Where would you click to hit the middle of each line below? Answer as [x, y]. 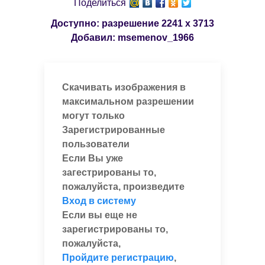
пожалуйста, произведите [123, 186]
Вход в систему [99, 201]
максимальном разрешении [128, 101]
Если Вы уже [92, 158]
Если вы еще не [99, 215]
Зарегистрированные [113, 130]
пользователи [96, 144]
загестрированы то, [109, 172]
